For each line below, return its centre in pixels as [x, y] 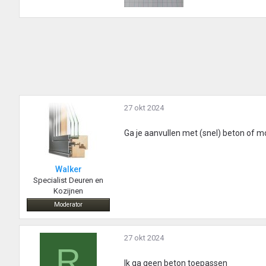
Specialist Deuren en [68, 180]
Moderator [68, 205]
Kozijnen [68, 191]
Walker [68, 170]
